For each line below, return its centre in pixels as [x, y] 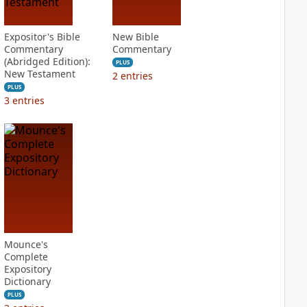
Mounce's [26, 244]
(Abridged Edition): [47, 61]
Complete [26, 257]
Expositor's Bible [42, 37]
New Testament [39, 74]
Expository [27, 269]
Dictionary [27, 281]
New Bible [135, 37]
